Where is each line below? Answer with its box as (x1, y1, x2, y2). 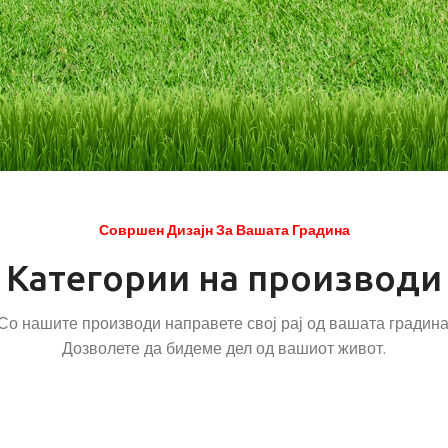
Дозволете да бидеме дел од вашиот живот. (62, 337, 386, 363)
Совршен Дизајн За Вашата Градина (98, 220, 350, 243)
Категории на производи (6, 257, 442, 298)
